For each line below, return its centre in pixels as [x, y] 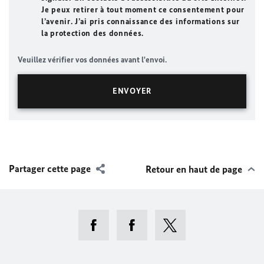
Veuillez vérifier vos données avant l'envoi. [92, 60]
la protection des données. [93, 33]
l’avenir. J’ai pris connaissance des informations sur [141, 22]
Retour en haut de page [194, 169]
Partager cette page [50, 169]
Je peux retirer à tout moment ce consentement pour [143, 10]
